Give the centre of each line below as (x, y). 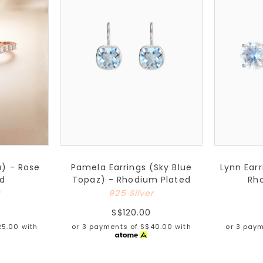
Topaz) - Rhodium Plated (131, 179)
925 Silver (131, 193)
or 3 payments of (106, 226)
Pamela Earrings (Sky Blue (131, 167)
